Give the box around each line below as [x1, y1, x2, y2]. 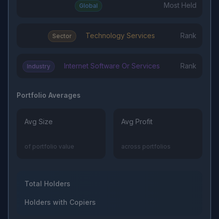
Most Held [164, 1, 197, 9]
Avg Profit [121, 117, 153, 126]
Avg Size [24, 117, 53, 126]
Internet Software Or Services [64, 62, 160, 70]
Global [79, 2, 98, 9]
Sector [52, 32, 72, 40]
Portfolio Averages [17, 91, 81, 99]
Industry [27, 63, 50, 70]
